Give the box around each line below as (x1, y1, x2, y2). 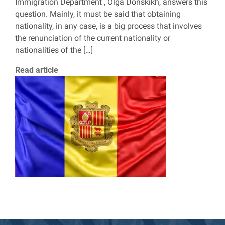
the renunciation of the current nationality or (15, 33, 170, 43)
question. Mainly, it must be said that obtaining (15, 9, 181, 19)
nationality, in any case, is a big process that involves (15, 21, 202, 31)
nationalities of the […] (15, 45, 93, 55)
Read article (15, 65, 58, 75)
